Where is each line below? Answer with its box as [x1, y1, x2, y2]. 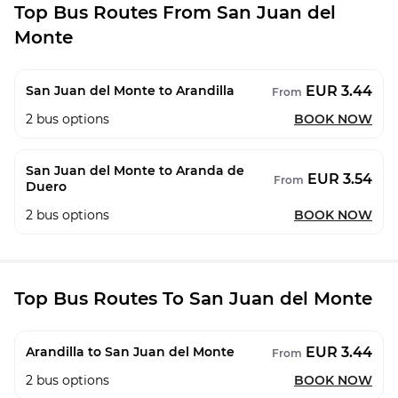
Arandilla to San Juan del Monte [26, 344, 235, 360]
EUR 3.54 [307, 170, 372, 187]
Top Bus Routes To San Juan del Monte [14, 288, 372, 309]
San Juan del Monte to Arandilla [26, 83, 235, 99]
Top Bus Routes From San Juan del [14, 2, 336, 23]
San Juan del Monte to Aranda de [26, 163, 244, 179]
